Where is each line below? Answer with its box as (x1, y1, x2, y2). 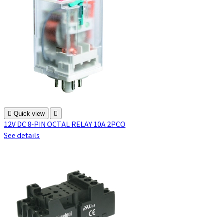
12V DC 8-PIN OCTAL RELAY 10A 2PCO (4, 119, 125, 131)
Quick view (14, 109, 45, 117)
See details (4, 130, 40, 142)
